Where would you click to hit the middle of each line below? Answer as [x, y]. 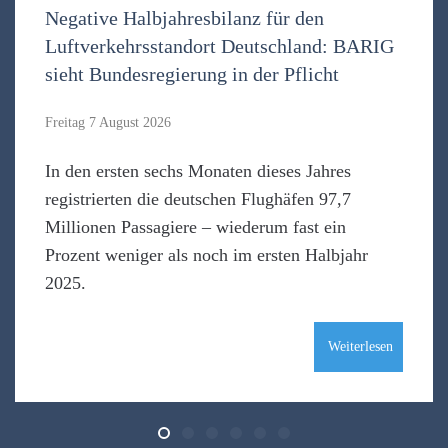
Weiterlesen [358, 346]
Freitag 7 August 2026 [108, 122]
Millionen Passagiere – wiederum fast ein [195, 227]
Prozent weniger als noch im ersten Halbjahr [206, 255]
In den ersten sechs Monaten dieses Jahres [198, 171]
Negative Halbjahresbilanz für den [184, 18]
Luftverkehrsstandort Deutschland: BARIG [219, 46]
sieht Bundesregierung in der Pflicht [192, 74]
